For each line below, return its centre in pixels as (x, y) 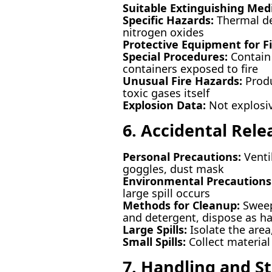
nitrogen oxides (163, 32)
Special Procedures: (175, 56)
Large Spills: (155, 229)
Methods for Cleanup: (181, 205)
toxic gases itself (166, 93)
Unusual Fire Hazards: (182, 80)
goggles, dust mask (173, 168)
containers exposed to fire (190, 68)
